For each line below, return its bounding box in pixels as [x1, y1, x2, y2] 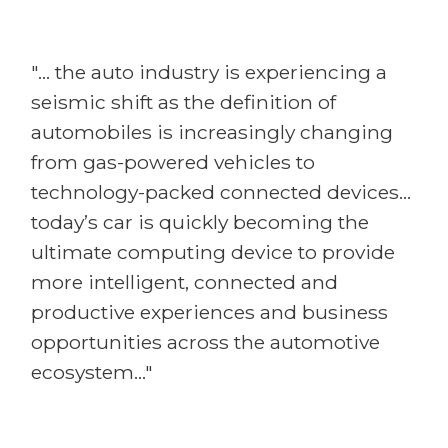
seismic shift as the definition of [31, 90, 336, 114]
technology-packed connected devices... [31, 180, 411, 204]
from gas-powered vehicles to [31, 150, 315, 174]
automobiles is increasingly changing [31, 120, 393, 144]
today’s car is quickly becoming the [31, 210, 369, 234]
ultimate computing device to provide [31, 240, 395, 264]
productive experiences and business [31, 300, 388, 324]
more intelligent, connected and [31, 270, 338, 294]
